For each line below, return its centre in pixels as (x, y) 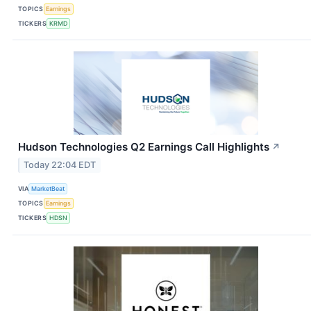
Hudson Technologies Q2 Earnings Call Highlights (144, 147)
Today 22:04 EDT (60, 165)
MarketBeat (48, 189)
